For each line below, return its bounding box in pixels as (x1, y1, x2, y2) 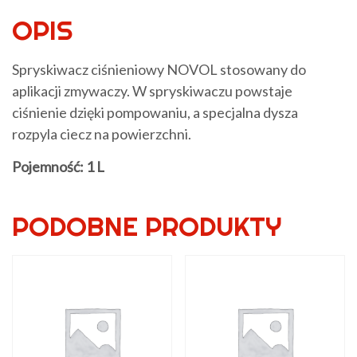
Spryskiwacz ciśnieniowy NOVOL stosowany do (12, 61, 306, 79)
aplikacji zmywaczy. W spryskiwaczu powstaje (12, 82, 292, 100)
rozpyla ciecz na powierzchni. (12, 125, 191, 143)
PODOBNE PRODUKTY (12, 210, 281, 243)
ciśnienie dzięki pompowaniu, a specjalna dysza (12, 104, 298, 122)
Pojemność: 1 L (12, 157, 104, 175)
